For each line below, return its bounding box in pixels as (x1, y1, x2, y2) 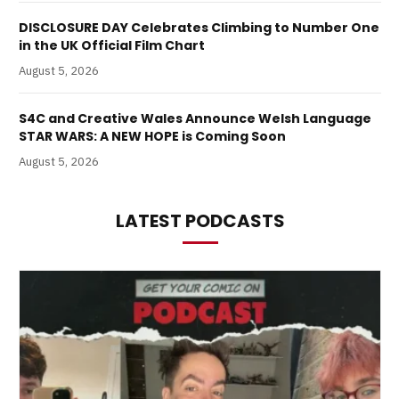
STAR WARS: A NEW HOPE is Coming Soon (19, 127, 286, 146)
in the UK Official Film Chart (19, 37, 205, 55)
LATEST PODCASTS (115, 208, 285, 234)
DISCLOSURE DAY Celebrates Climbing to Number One (19, 19, 379, 37)
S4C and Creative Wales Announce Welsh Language (19, 110, 371, 128)
